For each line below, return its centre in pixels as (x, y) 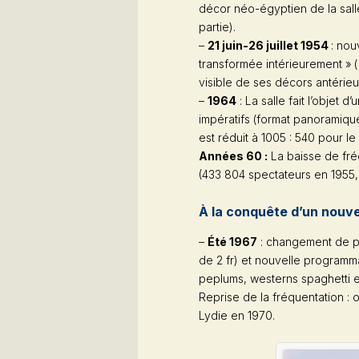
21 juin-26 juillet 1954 (269, 45)
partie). (217, 26)
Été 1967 (232, 241)
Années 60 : (233, 155)
